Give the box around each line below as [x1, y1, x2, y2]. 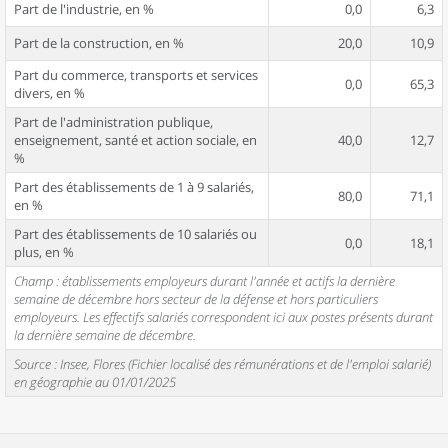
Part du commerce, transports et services [14, 66, 258, 84]
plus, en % [14, 243, 74, 261]
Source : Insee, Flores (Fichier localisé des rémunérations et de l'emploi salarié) [14, 355, 431, 373]
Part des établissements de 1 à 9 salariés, [14, 178, 254, 196]
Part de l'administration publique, [14, 113, 213, 131]
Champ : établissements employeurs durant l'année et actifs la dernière [14, 272, 395, 290]
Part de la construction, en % [14, 34, 184, 52]
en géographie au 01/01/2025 [14, 373, 176, 391]
